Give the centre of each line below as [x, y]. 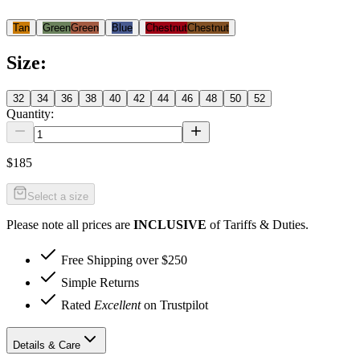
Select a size [58, 196]
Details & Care [47, 346]
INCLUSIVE [170, 224]
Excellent [117, 305]
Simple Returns [100, 282]
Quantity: [30, 113]
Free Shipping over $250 [124, 260]
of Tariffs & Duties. [259, 224]
